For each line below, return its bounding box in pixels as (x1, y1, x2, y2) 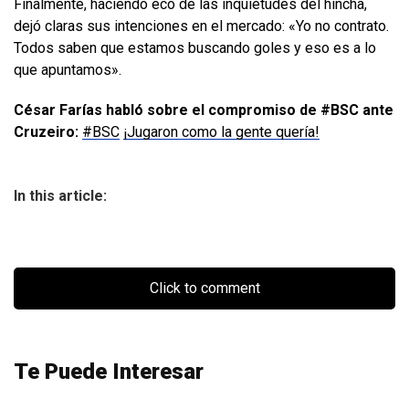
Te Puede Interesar (14, 358, 204, 384)
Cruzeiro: (14, 122, 79, 141)
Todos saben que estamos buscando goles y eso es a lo (14, 38, 376, 57)
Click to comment (149, 278, 260, 297)
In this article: (14, 186, 107, 204)
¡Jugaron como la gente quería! (123, 122, 320, 141)
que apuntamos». (14, 60, 121, 79)
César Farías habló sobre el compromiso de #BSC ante (14, 100, 393, 119)
